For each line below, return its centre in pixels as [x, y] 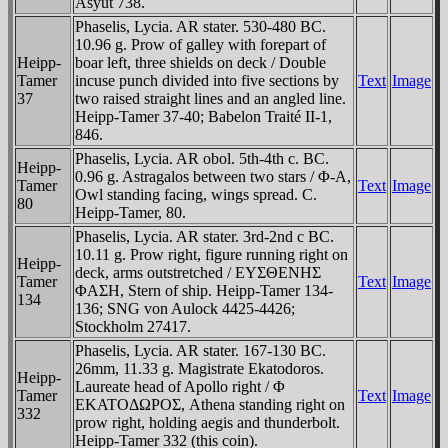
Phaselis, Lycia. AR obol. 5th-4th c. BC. [202, 158]
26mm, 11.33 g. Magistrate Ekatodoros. [199, 368]
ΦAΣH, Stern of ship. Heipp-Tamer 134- [204, 290]
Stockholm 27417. [133, 326]
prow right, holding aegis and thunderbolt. [207, 422]
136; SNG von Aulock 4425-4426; [185, 308]
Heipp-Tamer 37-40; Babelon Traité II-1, [203, 116]
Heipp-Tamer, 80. [130, 212]
